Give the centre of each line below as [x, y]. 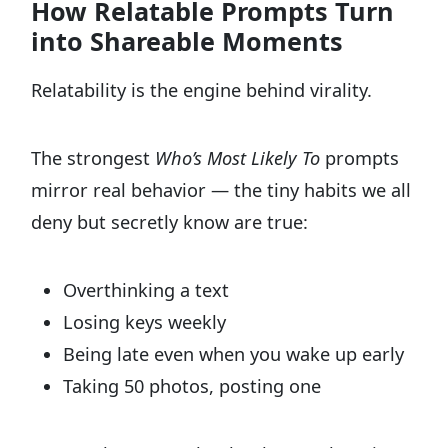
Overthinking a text [146, 290]
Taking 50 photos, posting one [192, 386]
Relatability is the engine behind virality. [202, 90]
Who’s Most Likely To [238, 158]
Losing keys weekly [145, 322]
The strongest [93, 158]
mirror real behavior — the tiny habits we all [221, 190]
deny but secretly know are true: [170, 222]
